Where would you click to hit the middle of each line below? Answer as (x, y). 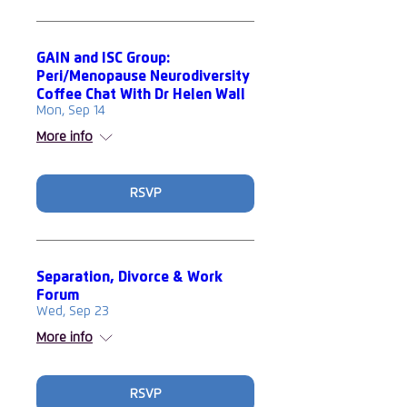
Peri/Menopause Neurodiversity (143, 76)
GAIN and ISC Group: (104, 58)
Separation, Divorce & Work (129, 277)
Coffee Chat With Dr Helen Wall (141, 94)
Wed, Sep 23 (73, 312)
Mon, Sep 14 (71, 111)
